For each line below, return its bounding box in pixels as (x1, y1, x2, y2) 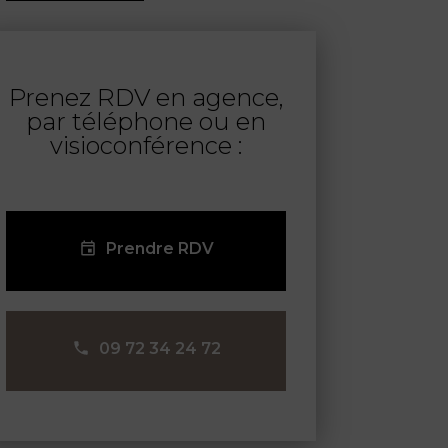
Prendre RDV (105, 239, 214, 258)
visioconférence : (50, 131, 242, 160)
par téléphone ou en (26, 107, 266, 136)
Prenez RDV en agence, (8, 83, 284, 112)
